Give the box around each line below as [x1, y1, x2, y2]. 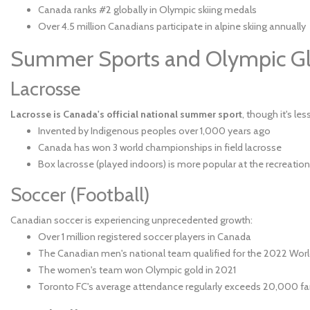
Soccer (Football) [10, 183, 150, 206]
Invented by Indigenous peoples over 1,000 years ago [38, 125, 271, 137]
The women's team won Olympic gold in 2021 [38, 264, 236, 276]
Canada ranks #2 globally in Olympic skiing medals [38, 3, 257, 16]
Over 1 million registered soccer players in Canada [38, 230, 251, 243]
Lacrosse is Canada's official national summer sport [10, 108, 242, 120]
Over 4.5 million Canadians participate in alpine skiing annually [38, 20, 306, 33]
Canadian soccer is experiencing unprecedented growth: [10, 214, 253, 226]
